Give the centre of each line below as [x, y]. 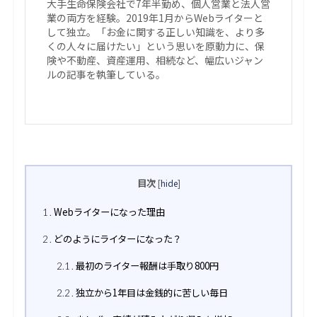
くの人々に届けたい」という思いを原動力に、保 [156, 46]
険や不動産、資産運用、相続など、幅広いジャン [155, 60]
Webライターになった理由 [108, 212]
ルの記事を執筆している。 [106, 75]
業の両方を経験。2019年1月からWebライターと [155, 18]
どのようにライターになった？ [116, 239]
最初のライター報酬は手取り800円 [146, 266]
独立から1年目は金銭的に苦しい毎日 [150, 293]
